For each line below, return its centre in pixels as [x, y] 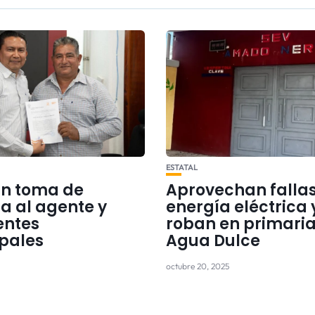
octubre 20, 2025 [197, 266]
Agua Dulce [213, 240]
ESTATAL [181, 167]
